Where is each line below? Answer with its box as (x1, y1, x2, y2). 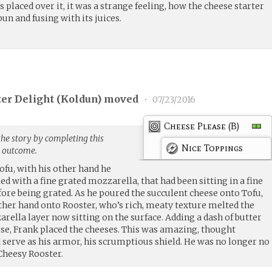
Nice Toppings (182, 141, 243, 154)
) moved (97, 93, 141, 106)
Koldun (61, 93, 98, 106)
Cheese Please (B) (164, 120, 240, 132)
